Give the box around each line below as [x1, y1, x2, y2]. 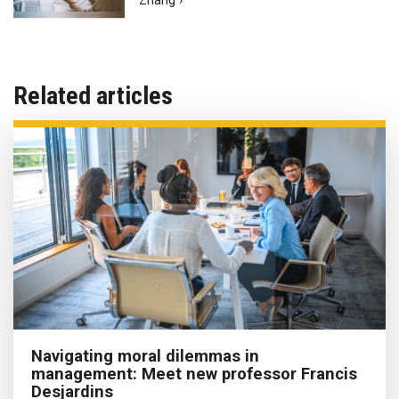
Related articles [13, 81, 173, 111]
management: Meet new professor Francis [31, 364, 357, 384]
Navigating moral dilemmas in [31, 346, 259, 366]
